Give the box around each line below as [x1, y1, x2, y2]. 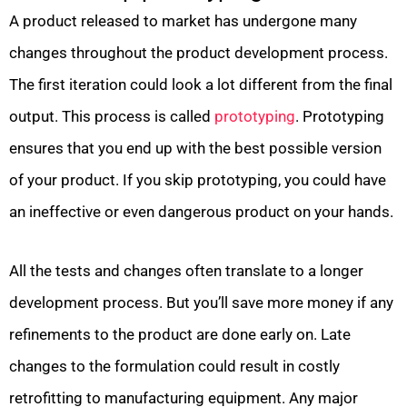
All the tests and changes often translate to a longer [9, 261, 363, 280]
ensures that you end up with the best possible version [9, 139, 382, 158]
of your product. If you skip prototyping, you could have [9, 171, 386, 190]
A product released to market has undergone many [9, 12, 357, 31]
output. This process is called [9, 107, 214, 126]
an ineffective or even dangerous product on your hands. [9, 203, 393, 222]
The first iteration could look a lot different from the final [9, 75, 392, 94]
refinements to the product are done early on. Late [9, 324, 351, 343]
